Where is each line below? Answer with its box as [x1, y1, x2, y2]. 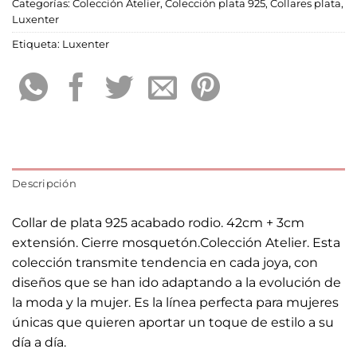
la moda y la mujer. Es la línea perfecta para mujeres [12, 294, 339, 310]
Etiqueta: [12, 38, 62, 51]
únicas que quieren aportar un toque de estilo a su [12, 314, 334, 330]
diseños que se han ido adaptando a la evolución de [12, 274, 341, 290]
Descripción [12, 177, 76, 190]
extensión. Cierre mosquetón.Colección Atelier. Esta [12, 234, 340, 250]
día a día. [12, 334, 66, 350]
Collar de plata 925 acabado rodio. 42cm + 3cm [12, 214, 304, 230]
